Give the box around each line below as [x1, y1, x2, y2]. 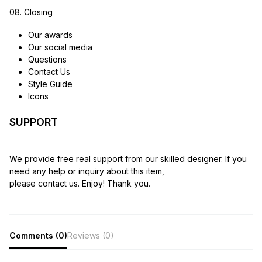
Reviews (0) [67, 230, 114, 240]
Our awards [27, 29, 73, 40]
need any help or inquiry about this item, [9, 166, 164, 176]
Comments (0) [9, 230, 67, 240]
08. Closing [9, 6, 53, 17]
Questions [27, 54, 67, 64]
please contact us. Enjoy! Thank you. [9, 178, 150, 188]
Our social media [27, 42, 92, 52]
